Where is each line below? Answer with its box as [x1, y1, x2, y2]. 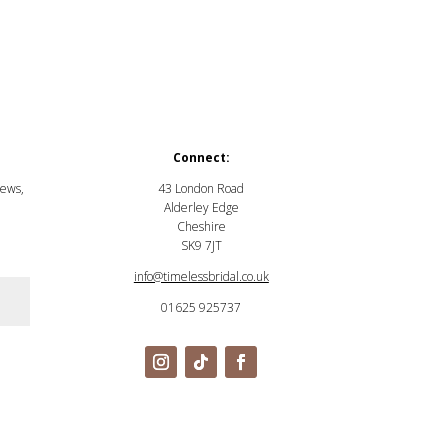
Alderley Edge [163, 198, 239, 216]
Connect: [172, 148, 230, 166]
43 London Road [158, 179, 245, 197]
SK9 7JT [180, 236, 222, 254]
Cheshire [176, 217, 226, 235]
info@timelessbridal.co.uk [133, 267, 269, 285]
